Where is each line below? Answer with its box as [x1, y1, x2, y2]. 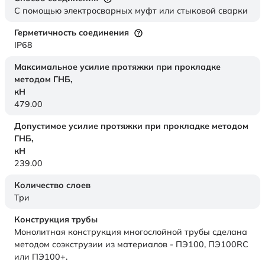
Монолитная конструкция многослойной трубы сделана [14, 227, 247, 238]
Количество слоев [14, 180, 91, 191]
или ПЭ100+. [14, 251, 67, 263]
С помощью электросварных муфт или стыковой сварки [14, 5, 248, 17]
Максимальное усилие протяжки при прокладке [14, 62, 221, 73]
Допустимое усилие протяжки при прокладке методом [14, 121, 248, 132]
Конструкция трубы [14, 214, 98, 225]
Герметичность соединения [14, 27, 129, 38]
